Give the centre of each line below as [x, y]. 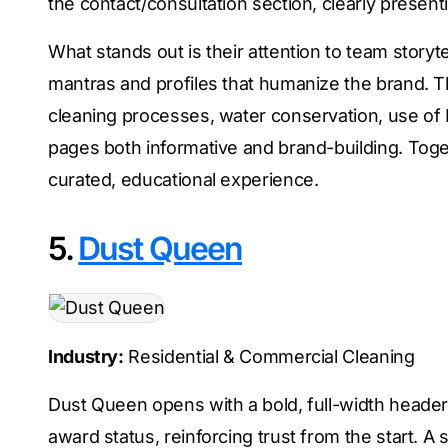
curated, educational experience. [183, 179]
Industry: [86, 356]
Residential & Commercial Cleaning [269, 356]
